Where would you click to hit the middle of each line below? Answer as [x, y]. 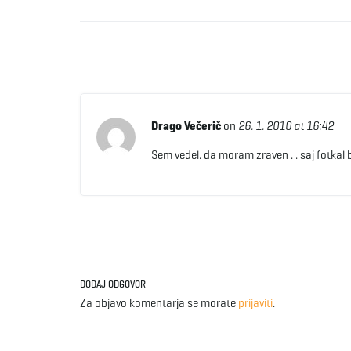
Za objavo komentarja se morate [159, 303]
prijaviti [255, 303]
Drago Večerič [186, 126]
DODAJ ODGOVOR [113, 284]
